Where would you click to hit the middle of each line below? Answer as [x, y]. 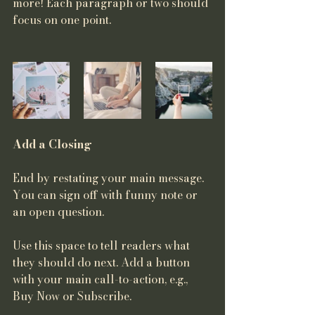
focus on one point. [62, 20]
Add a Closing [52, 144]
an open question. [60, 212]
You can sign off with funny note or [107, 195]
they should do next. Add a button [103, 263]
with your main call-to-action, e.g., [102, 279]
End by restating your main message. [110, 178]
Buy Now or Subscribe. [72, 296]
